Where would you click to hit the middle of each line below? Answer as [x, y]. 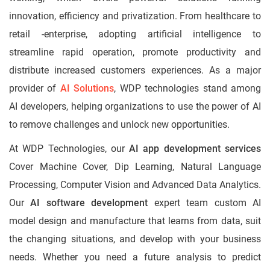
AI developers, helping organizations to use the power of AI [135, 107]
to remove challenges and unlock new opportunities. [119, 125]
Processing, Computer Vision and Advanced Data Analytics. [135, 185]
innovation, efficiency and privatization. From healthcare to [135, 16]
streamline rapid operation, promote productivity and [135, 52]
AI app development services [195, 149]
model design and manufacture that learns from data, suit [135, 221]
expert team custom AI [205, 203]
